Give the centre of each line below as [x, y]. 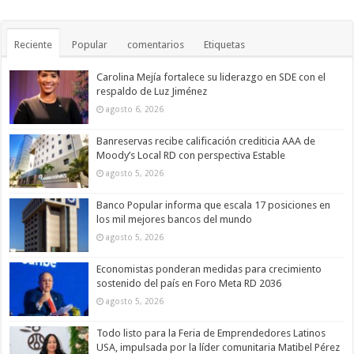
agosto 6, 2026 [135, 109]
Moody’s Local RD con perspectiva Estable [191, 155]
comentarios [156, 44]
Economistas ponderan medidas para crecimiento [209, 269]
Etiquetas [225, 44]
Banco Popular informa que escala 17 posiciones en [214, 205]
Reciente [34, 44]
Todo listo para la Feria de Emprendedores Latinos [211, 333]
